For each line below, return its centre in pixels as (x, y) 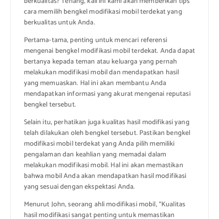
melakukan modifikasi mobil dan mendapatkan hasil (101, 72)
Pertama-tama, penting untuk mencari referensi (95, 40)
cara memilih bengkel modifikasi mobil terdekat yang (103, 12)
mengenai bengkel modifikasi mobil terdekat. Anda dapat (109, 51)
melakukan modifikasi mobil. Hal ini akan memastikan (103, 165)
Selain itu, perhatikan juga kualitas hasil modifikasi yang (107, 122)
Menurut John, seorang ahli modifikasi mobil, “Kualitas (105, 205)
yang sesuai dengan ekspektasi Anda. (79, 187)
